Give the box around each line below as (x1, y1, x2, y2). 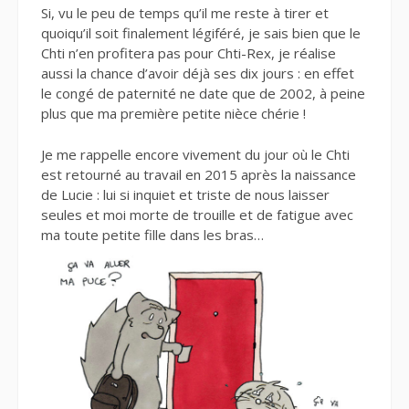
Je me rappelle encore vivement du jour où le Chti (41, 144, 350, 163)
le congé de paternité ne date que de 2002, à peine (41, 84, 365, 102)
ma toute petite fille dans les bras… (41, 225, 264, 244)
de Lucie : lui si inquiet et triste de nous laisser (41, 184, 330, 204)
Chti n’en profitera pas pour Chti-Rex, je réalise (41, 44, 336, 62)
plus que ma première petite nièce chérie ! (41, 104, 306, 122)
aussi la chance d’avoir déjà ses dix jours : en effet (41, 64, 354, 82)
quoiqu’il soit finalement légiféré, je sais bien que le (41, 24, 361, 42)
